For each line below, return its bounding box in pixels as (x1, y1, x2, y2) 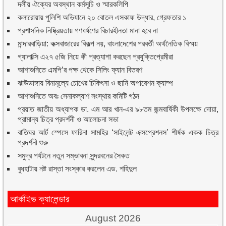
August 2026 (85, 212, 141, 223)
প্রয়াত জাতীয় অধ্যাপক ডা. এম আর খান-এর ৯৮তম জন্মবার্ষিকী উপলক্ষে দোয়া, (18, 104, 218, 114)
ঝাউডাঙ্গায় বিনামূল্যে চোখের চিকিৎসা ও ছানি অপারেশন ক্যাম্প (18, 78, 174, 87)
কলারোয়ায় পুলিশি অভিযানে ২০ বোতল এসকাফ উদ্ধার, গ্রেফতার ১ (18, 13, 187, 22)
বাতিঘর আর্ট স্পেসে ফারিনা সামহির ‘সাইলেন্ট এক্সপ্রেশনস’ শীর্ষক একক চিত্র (18, 128, 218, 137)
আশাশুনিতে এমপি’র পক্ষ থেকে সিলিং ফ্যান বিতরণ (18, 65, 143, 74)
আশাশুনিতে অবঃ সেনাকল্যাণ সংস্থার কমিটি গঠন (18, 91, 140, 100)
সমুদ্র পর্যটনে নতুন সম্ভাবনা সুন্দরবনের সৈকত (18, 151, 130, 160)
